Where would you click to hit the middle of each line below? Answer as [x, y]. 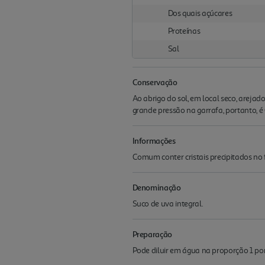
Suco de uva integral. [168, 203]
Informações [154, 140]
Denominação [156, 187]
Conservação [155, 82]
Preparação [152, 234]
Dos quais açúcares [200, 13]
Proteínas [184, 31]
